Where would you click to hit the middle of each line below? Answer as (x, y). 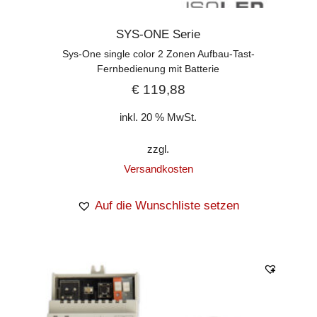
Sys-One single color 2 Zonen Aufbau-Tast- (158, 54)
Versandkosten (158, 168)
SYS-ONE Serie (158, 34)
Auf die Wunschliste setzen (167, 205)
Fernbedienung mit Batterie (158, 69)
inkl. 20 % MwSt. (158, 117)
